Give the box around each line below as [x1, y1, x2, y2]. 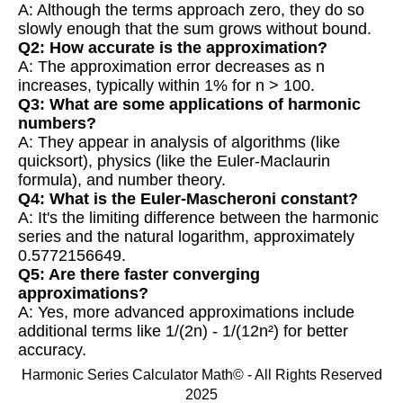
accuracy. [18, 340, 86, 359]
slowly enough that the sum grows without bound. [18, 19, 372, 38]
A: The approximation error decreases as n [18, 57, 325, 76]
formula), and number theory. [18, 170, 226, 189]
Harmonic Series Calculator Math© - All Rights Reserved [21, 366, 382, 382]
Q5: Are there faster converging [18, 264, 260, 283]
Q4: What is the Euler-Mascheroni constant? [18, 189, 358, 208]
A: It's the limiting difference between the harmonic [18, 208, 379, 227]
